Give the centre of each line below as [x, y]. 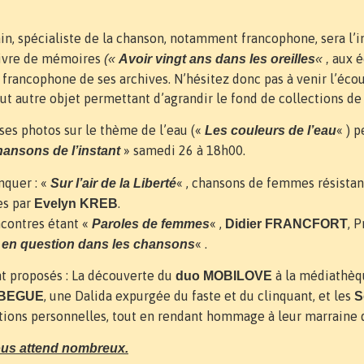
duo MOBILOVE [224, 276]
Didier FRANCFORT [286, 223]
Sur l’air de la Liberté [113, 183]
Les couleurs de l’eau [271, 131]
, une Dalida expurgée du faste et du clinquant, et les [199, 296]
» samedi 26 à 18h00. [183, 151]
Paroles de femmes [151, 223]
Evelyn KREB [76, 203]
